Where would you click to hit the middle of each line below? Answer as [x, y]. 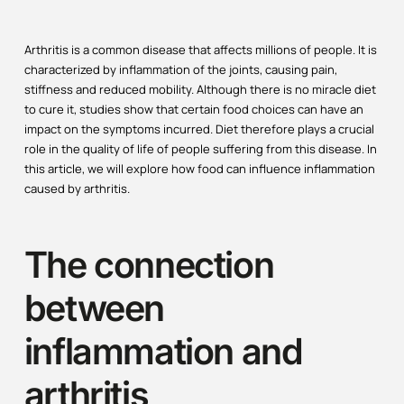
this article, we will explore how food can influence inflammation [199, 168]
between [94, 308]
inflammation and [163, 351]
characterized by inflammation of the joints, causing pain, [180, 69]
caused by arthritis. [77, 188]
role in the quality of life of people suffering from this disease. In [200, 148]
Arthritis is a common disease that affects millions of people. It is [200, 49]
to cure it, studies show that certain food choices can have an [193, 109]
